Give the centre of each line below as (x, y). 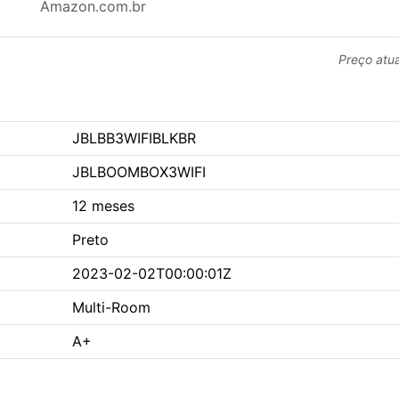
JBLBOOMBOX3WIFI (139, 172)
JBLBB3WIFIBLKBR (134, 138)
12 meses (103, 206)
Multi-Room (111, 308)
